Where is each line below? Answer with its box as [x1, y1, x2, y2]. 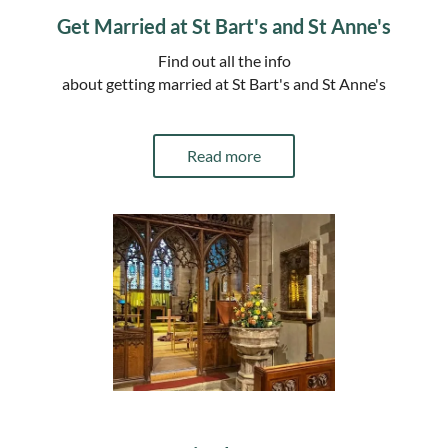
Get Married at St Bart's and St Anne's [57, 13, 391, 38]
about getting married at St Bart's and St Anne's [62, 73, 386, 93]
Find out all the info [157, 50, 291, 70]
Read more [187, 145, 261, 165]
